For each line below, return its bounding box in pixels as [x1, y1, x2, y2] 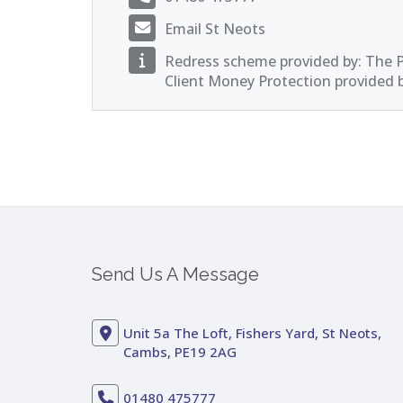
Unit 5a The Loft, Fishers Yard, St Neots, [123, 324, 381, 342]
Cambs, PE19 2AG [123, 343, 237, 361]
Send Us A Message [92, 264, 259, 285]
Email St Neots [165, 19, 265, 39]
